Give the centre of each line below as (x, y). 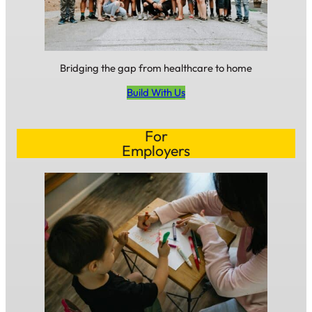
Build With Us (156, 92)
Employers (156, 151)
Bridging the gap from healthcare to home (156, 68)
